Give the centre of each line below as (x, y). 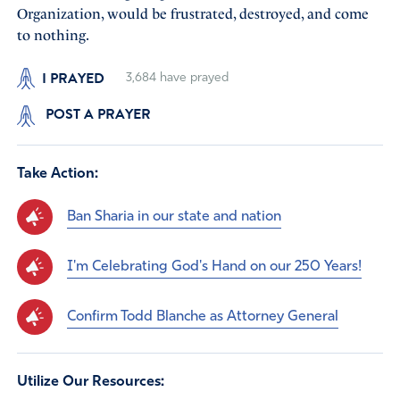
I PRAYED (73, 78)
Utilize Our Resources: (90, 383)
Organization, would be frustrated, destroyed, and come (192, 13)
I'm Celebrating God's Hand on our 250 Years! (214, 267)
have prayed (192, 78)
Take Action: (57, 175)
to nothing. (53, 35)
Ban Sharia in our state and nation (174, 217)
